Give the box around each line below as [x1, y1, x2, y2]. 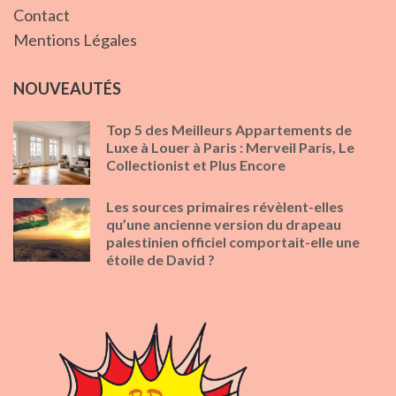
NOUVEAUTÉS [13, 78, 121, 98]
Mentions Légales [13, 29, 137, 49]
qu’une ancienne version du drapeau [106, 215, 341, 232]
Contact [13, 4, 70, 25]
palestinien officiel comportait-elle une [106, 232, 360, 250]
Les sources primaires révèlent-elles [106, 197, 344, 215]
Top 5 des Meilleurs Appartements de [106, 120, 352, 138]
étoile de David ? [106, 250, 215, 268]
